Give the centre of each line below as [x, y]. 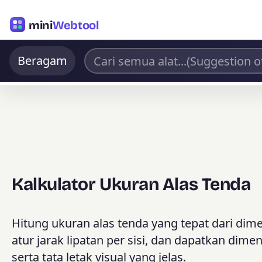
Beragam [42, 61]
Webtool [75, 25]
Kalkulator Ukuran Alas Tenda [131, 185]
